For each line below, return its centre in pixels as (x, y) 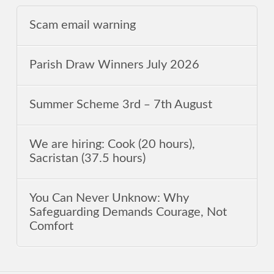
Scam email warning (83, 25)
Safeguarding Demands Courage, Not (128, 213)
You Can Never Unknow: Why (109, 198)
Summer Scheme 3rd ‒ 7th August (121, 105)
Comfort (52, 227)
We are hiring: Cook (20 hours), (113, 145)
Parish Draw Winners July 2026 (115, 65)
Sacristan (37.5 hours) (88, 159)
